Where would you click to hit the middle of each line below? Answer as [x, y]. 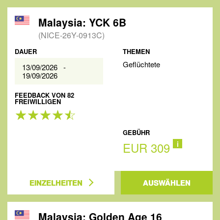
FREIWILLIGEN [38, 101]
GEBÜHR [137, 132]
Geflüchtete [142, 64]
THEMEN [137, 51]
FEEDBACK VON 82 [44, 95]
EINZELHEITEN [56, 183]
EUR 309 [147, 148]
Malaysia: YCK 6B [82, 22]
